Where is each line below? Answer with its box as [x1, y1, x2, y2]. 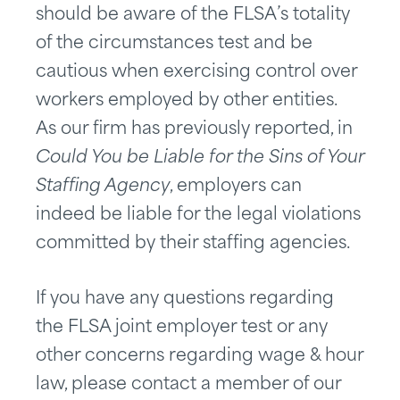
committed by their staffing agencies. [36, 236, 350, 254]
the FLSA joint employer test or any [36, 320, 328, 337]
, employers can [170, 179, 302, 196]
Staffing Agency [36, 179, 170, 196]
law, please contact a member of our [36, 377, 341, 395]
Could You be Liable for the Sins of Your [36, 150, 364, 168]
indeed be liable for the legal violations [36, 207, 361, 225]
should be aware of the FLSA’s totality [36, 7, 350, 25]
